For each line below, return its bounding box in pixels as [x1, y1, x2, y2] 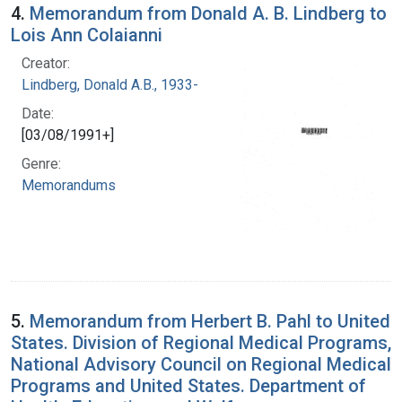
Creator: [22, 54, 70, 72]
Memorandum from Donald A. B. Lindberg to [30, 2, 387, 24]
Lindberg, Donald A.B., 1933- [22, 75, 198, 93]
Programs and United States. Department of [11, 374, 366, 397]
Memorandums [22, 176, 116, 194]
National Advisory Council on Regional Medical [11, 353, 391, 375]
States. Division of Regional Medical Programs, [11, 331, 391, 354]
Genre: [22, 154, 61, 172]
